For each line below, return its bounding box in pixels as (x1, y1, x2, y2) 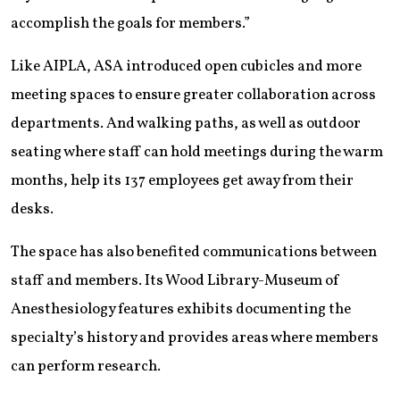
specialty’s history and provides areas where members (11, 328, 379, 349)
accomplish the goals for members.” (11, 13, 250, 35)
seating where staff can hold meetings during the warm (11, 142, 383, 163)
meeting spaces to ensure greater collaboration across (11, 85, 376, 106)
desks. (11, 199, 54, 221)
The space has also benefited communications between (11, 242, 377, 263)
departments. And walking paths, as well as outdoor (11, 113, 361, 135)
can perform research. (11, 356, 161, 378)
